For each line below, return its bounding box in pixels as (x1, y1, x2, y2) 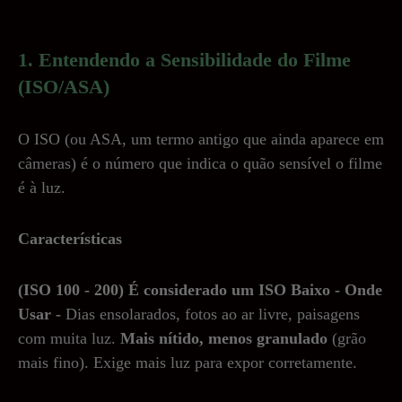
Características (18, 229, 122, 248)
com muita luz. (18, 328, 120, 347)
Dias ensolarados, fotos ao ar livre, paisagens (66, 304, 360, 323)
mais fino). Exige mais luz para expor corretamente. (18, 353, 357, 371)
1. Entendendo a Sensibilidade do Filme (18, 48, 351, 71)
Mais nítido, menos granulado (120, 328, 328, 347)
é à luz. (18, 178, 66, 197)
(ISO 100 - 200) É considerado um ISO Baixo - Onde (18, 280, 382, 299)
